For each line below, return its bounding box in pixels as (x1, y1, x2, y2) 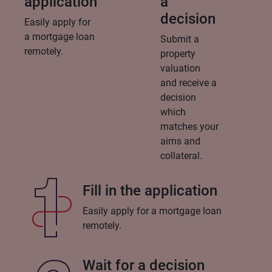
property (160, 48, 195, 60)
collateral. (160, 150, 202, 162)
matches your (160, 121, 219, 133)
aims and (160, 135, 200, 148)
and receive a (160, 77, 217, 89)
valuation (160, 63, 200, 75)
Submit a (160, 33, 199, 46)
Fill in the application (83, 182, 217, 200)
